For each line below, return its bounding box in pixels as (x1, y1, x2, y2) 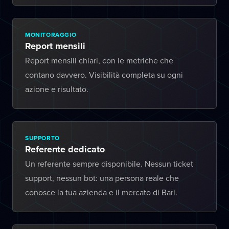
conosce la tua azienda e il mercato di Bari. (25, 187, 177, 198)
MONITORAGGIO (25, 30, 77, 39)
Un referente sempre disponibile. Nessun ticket (25, 158, 193, 169)
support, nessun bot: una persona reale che (25, 172, 179, 184)
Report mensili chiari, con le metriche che (25, 55, 173, 66)
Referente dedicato (25, 143, 105, 156)
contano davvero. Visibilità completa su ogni (25, 69, 183, 80)
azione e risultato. (25, 83, 88, 95)
